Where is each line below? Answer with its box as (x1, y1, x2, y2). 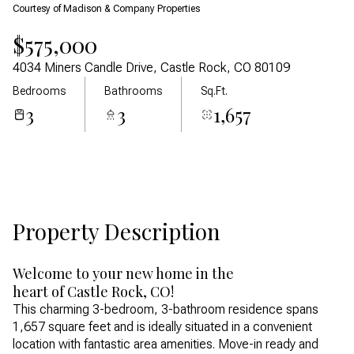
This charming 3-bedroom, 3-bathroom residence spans (13, 302, 318, 317)
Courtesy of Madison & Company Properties (13, 3, 200, 14)
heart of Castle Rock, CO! (13, 282, 174, 301)
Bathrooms (104, 84, 162, 97)
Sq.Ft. (201, 84, 228, 97)
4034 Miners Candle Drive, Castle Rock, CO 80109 (13, 60, 290, 75)
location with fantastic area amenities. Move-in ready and (13, 337, 318, 352)
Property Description (13, 217, 220, 246)
